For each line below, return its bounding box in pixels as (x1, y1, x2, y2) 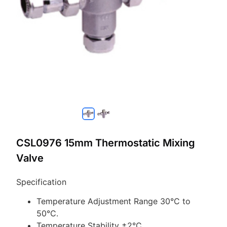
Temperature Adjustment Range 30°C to (36, 196, 191, 207)
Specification (16, 176, 66, 187)
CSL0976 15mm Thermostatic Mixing (16, 136, 195, 149)
